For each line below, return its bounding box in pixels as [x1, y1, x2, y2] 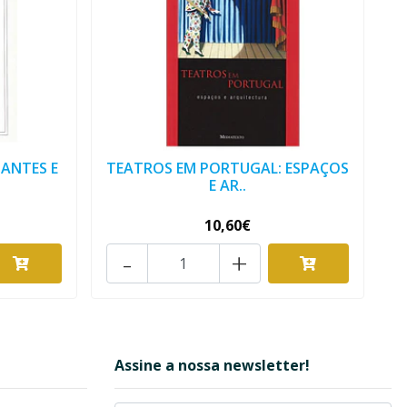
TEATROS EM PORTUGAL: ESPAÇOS [105, 158, 349, 179]
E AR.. [208, 175, 246, 196]
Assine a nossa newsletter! [114, 355, 310, 376]
